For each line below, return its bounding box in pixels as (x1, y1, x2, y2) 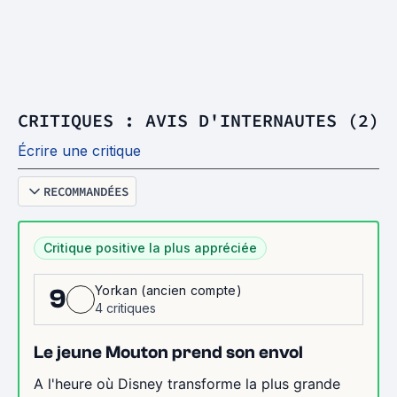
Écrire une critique (18, 141, 141, 160)
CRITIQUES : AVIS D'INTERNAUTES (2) (18, 108, 379, 131)
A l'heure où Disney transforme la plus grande (34, 374, 340, 393)
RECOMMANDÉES (43, 183, 128, 199)
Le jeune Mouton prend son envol (34, 341, 303, 362)
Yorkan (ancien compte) (95, 282, 243, 298)
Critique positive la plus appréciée (43, 239, 257, 255)
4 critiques (95, 300, 156, 315)
